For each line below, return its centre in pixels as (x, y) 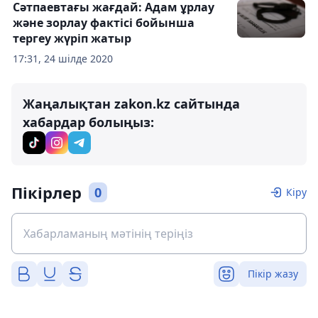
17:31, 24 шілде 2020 (63, 59)
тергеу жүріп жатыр (72, 39)
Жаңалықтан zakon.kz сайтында (131, 104)
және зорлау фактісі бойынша (104, 23)
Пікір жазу (273, 274)
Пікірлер (46, 193)
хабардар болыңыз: (88, 122)
